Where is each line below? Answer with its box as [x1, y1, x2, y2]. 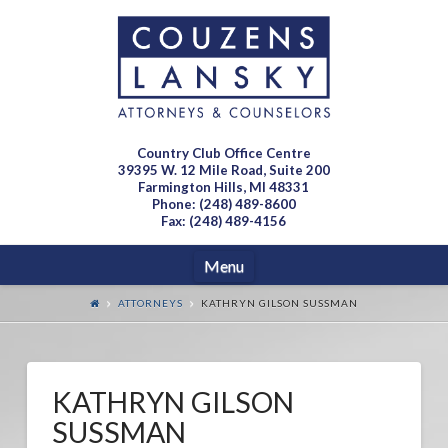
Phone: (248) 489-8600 [151, 196, 296, 213]
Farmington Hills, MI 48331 [138, 179, 310, 196]
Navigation [242, 255, 320, 275]
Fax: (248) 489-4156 [161, 213, 287, 230]
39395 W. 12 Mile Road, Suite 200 [117, 162, 330, 179]
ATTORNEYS [117, 296, 183, 309]
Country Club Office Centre [136, 145, 311, 162]
